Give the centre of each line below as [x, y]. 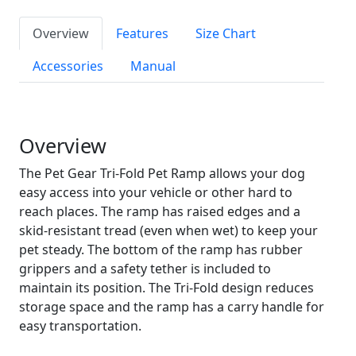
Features [142, 33]
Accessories [68, 66]
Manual [153, 66]
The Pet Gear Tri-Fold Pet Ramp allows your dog [162, 173]
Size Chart [226, 33]
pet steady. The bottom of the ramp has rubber [161, 250]
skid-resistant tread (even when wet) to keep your [168, 230]
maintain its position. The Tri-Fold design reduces [166, 288]
